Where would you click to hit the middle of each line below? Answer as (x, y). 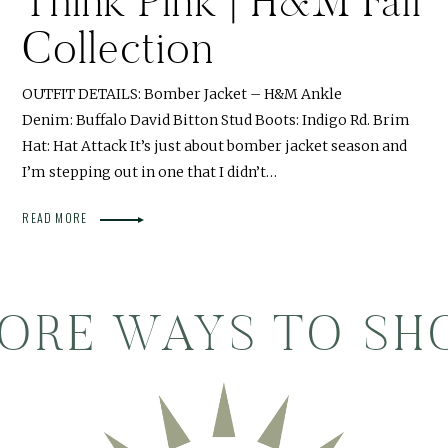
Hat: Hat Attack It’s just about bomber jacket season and (215, 146)
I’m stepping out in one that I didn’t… (150, 172)
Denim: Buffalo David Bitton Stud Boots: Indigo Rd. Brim (216, 120)
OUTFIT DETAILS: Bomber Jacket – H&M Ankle (182, 94)
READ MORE (56, 218)
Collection (118, 48)
